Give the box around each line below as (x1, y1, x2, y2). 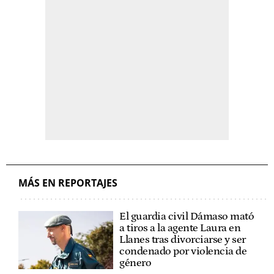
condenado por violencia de (119, 245, 247, 257)
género (119, 256, 152, 269)
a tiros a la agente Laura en (119, 221, 241, 234)
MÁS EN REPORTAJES (18, 176, 117, 190)
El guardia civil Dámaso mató (119, 210, 254, 223)
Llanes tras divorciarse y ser (119, 233, 246, 246)
